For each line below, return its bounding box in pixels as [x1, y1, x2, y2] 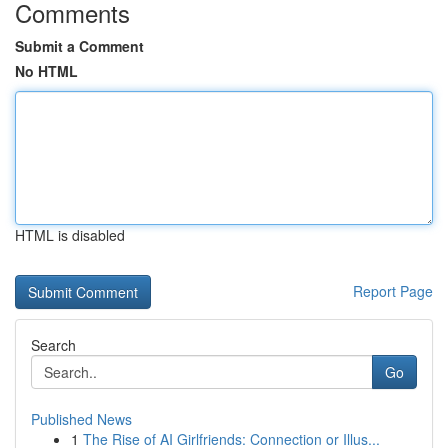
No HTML [15, 61, 78, 81]
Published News [31, 409, 132, 429]
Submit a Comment [15, 36, 144, 56]
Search [31, 335, 76, 355]
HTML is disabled [15, 225, 125, 245]
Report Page [353, 281, 433, 301]
